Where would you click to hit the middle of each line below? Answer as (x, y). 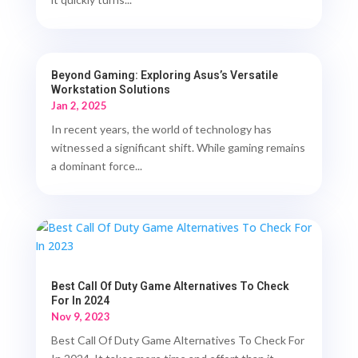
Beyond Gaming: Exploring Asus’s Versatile (164, 76)
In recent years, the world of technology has (161, 129)
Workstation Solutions (110, 90)
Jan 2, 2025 (79, 106)
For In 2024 (80, 301)
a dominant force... (96, 166)
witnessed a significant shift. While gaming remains (178, 148)
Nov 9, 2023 (80, 317)
